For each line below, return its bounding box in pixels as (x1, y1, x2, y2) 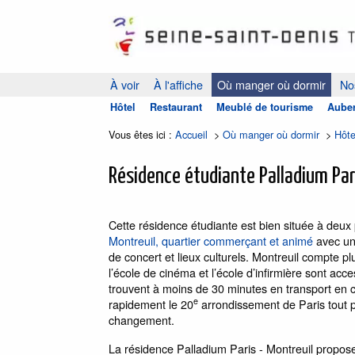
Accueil (175, 126, 208, 142)
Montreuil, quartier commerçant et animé (109, 231, 313, 249)
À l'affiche (154, 75, 203, 93)
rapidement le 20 (109, 295, 193, 312)
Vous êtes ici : (109, 126, 175, 142)
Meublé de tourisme (216, 99, 313, 114)
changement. (109, 311, 174, 328)
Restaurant (150, 99, 202, 114)
